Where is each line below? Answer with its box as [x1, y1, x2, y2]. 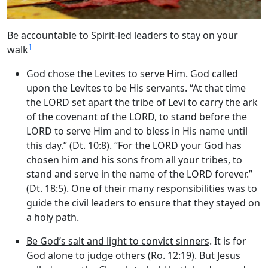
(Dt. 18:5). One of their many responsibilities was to [26, 182, 257, 196]
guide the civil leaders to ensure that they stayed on [26, 196, 260, 210]
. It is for [209, 234, 246, 248]
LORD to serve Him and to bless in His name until [26, 124, 248, 138]
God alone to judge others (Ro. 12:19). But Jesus [26, 249, 240, 263]
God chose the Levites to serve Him [26, 67, 185, 81]
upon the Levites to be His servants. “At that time [26, 81, 246, 95]
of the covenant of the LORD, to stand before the [26, 110, 247, 124]
